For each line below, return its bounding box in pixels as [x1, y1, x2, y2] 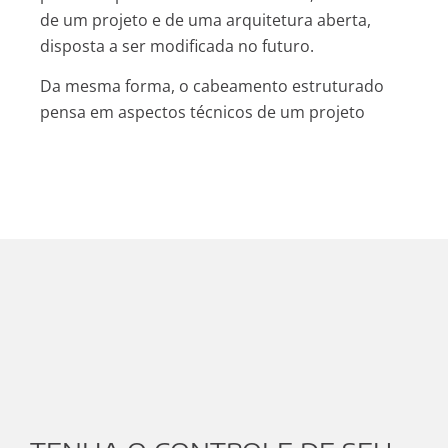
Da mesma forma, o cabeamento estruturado [40, 75, 384, 98]
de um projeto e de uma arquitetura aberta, [40, 8, 371, 31]
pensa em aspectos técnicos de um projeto [40, 101, 365, 124]
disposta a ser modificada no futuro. [40, 34, 318, 57]
